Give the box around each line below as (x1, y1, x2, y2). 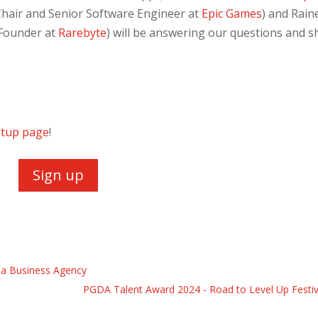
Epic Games (202, 6, 263, 22)
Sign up (33, 165, 84, 185)
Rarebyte (58, 25, 107, 41)
